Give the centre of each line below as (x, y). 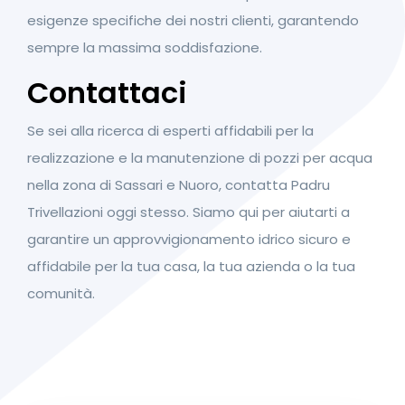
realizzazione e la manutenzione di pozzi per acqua (200, 157)
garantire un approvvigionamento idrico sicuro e (189, 239)
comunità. (61, 293)
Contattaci (107, 92)
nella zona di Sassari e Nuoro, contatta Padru (179, 184)
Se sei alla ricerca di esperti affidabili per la (170, 130)
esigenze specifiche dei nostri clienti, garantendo (193, 20)
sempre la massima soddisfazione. (145, 47)
